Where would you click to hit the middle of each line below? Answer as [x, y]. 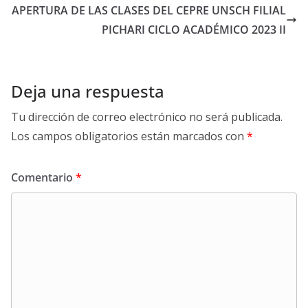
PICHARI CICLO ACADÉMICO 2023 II [194, 30]
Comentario [43, 178]
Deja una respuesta [88, 91]
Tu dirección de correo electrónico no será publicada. [147, 117]
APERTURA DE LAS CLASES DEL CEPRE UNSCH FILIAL [149, 11]
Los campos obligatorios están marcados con [129, 136]
